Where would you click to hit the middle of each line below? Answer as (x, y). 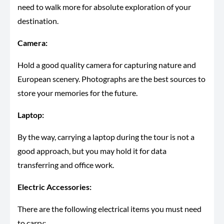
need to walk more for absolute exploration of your (104, 7)
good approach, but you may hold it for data (92, 151)
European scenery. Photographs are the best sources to (111, 79)
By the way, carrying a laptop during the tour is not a (106, 137)
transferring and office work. (66, 165)
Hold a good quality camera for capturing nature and (107, 65)
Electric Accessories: (54, 187)
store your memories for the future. (77, 93)
